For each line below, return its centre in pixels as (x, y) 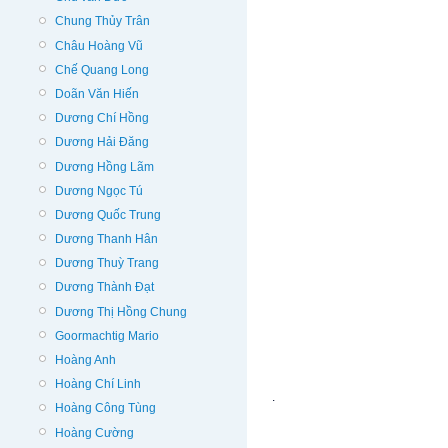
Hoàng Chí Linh (98, 384)
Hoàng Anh (85, 360)
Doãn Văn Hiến (97, 93)
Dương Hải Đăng (102, 142)
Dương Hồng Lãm (104, 166)
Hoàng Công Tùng (105, 408)
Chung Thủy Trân (102, 21)
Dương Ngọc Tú (99, 190)
